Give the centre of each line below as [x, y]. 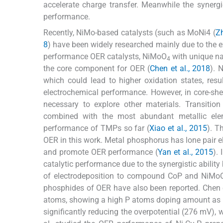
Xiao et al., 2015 [178, 128]
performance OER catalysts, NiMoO [105, 56]
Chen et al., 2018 [180, 68]
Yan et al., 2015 [185, 152]
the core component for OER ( [97, 68]
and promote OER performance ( [101, 152]
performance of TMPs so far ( [97, 128]
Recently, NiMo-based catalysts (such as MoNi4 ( [129, 32]
